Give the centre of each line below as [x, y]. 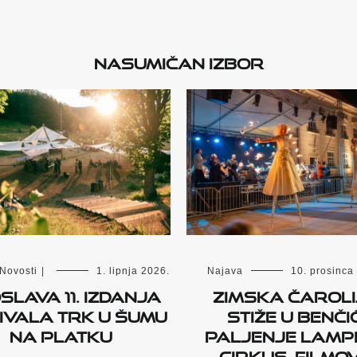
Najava [225, 271]
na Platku [61, 334]
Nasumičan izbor [178, 61]
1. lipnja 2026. [133, 271]
